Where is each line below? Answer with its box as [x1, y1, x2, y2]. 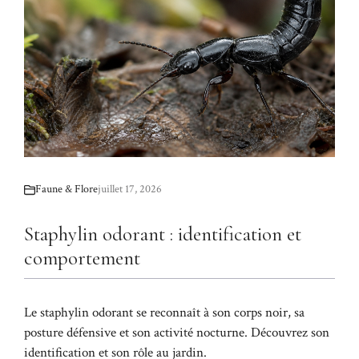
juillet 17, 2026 [98, 182, 162, 197]
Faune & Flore [35, 182, 98, 197]
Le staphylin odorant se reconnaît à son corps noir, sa [24, 304, 305, 322]
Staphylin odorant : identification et [24, 222, 301, 247]
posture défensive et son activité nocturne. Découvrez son [24, 324, 329, 342]
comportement [24, 246, 140, 271]
